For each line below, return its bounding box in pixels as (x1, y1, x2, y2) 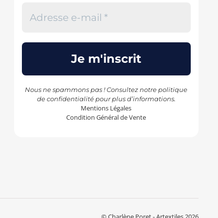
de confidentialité (36, 94, 94, 103)
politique (158, 85, 188, 93)
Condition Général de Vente (66, 112, 146, 122)
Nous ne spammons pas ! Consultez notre (25, 85, 159, 93)
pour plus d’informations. (93, 94, 176, 103)
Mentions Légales (81, 103, 132, 112)
